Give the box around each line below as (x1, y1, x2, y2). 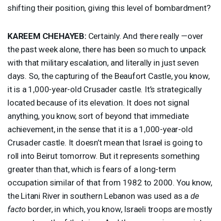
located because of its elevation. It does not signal (7, 97, 189, 108)
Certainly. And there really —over (86, 31, 204, 41)
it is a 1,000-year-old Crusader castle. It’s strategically (7, 84, 202, 94)
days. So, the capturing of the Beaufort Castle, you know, (7, 71, 210, 81)
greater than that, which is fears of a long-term (7, 164, 176, 174)
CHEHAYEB (42, 31, 85, 41)
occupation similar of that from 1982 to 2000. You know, (7, 177, 212, 187)
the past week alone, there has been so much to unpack (7, 44, 206, 54)
